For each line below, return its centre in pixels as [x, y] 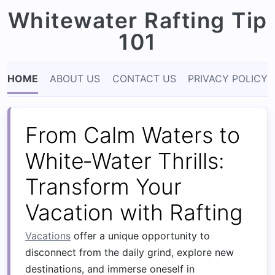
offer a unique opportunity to [140, 236]
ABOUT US [75, 79]
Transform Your [103, 187]
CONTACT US [144, 79]
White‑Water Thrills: [125, 161]
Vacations [48, 236]
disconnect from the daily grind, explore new [130, 252]
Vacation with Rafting [134, 212]
